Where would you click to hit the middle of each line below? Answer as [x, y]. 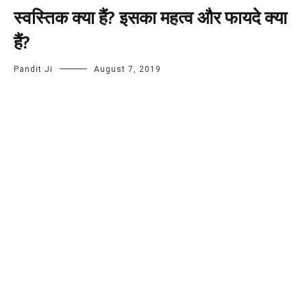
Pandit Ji [33, 69]
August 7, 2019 [127, 69]
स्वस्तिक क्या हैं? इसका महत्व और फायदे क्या [150, 19]
